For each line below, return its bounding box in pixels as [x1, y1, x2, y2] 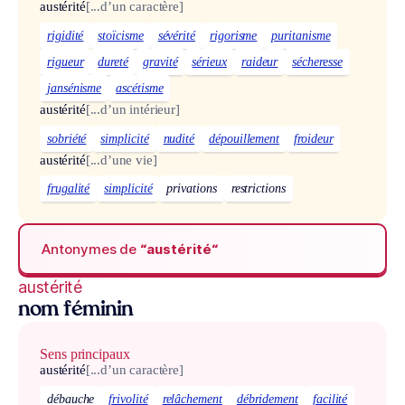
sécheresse [292, 54, 343, 69]
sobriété [47, 131, 87, 146]
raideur [240, 54, 278, 69]
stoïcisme [98, 28, 144, 42]
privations [166, 182, 217, 196]
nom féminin [18, 301, 133, 321]
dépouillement [209, 131, 280, 146]
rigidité [47, 28, 84, 42]
